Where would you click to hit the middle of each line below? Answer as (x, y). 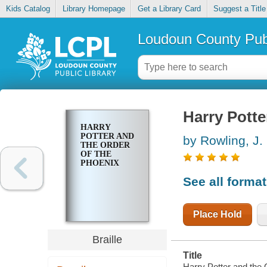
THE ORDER (105, 145)
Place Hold (217, 214)
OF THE (96, 154)
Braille (107, 239)
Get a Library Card (169, 9)
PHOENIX (100, 163)
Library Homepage (94, 9)
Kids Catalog (28, 9)
